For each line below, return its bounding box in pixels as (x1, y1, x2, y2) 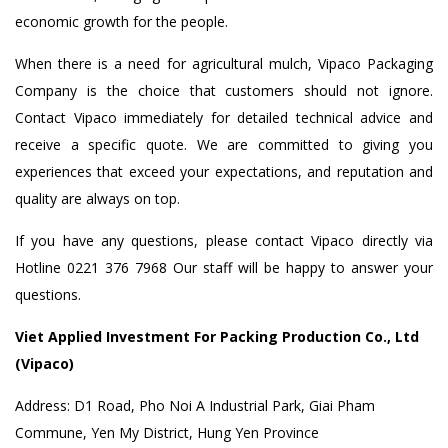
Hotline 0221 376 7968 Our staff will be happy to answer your (15, 257, 433, 277)
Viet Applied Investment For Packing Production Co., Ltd (15, 326, 419, 346)
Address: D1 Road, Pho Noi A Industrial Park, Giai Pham (15, 395, 375, 415)
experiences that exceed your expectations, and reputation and (15, 161, 433, 181)
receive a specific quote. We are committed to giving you (15, 134, 433, 154)
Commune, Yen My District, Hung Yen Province (15, 422, 319, 442)
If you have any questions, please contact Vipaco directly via (15, 230, 433, 250)
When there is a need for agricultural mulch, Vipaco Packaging (15, 53, 433, 73)
